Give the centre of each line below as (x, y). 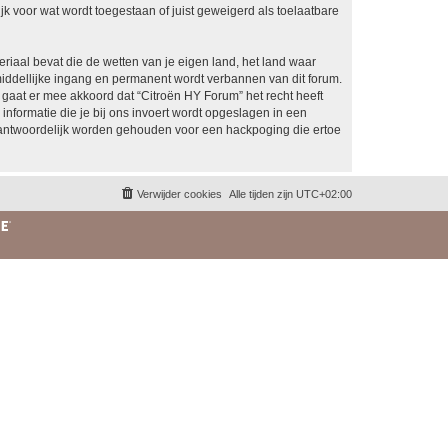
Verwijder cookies (179, 193)
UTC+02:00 (324, 193)
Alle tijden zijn (262, 193)
